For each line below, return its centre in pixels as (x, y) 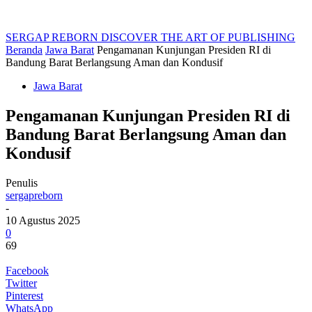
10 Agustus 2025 (43, 220)
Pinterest (24, 295)
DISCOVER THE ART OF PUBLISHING (198, 37)
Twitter (21, 283)
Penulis (22, 182)
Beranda (24, 50)
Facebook (27, 270)
